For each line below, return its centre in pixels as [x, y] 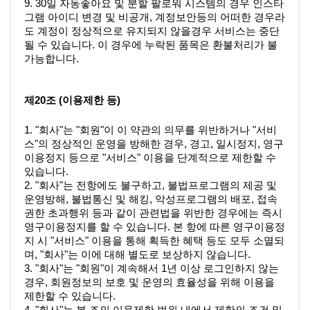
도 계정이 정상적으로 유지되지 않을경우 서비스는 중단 [152, 31]
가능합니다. [52, 58]
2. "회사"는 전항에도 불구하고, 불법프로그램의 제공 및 [151, 185]
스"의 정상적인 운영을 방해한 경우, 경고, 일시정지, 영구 [154, 144]
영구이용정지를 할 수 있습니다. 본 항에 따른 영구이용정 [155, 227]
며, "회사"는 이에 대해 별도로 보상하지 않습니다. [137, 254]
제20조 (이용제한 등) [72, 100]
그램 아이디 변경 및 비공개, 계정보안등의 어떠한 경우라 [155, 17]
